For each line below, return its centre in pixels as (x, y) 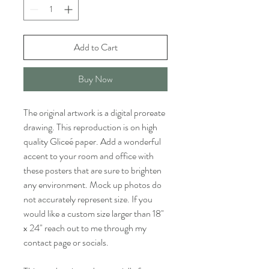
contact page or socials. (67, 242)
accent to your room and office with (89, 156)
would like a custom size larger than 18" (94, 213)
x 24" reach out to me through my (85, 228)
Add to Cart (95, 47)
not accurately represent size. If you (88, 199)
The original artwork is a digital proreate (94, 113)
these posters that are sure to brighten (92, 170)
